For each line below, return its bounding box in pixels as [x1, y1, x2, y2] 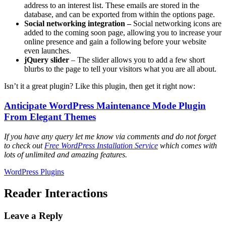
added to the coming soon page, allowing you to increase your [24, 28, 221, 37]
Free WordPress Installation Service [44, 141, 158, 150]
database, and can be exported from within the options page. [24, 10, 215, 19]
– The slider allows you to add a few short [69, 55, 205, 65]
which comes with [158, 141, 217, 150]
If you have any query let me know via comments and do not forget [4, 132, 216, 141]
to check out [4, 141, 44, 150]
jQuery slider [24, 55, 69, 65]
